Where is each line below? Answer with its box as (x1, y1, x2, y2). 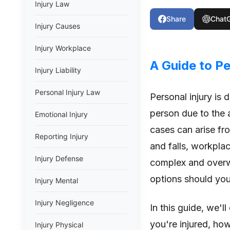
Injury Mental (35, 176, 78, 185)
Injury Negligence (35, 198, 94, 207)
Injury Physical (35, 220, 83, 229)
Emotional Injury (35, 110, 88, 119)
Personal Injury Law (35, 88, 100, 97)
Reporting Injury (35, 132, 88, 141)
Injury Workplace (35, 44, 91, 52)
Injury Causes (35, 22, 80, 30)
